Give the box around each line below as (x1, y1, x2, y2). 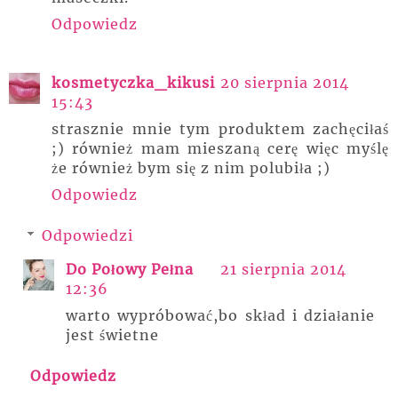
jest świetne (66, 326, 159, 344)
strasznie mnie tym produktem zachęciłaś (52, 120, 389, 138)
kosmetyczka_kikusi (52, 74, 215, 92)
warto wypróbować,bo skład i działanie (66, 306, 375, 324)
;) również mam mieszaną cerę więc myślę (52, 139, 389, 157)
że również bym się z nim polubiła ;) (52, 159, 330, 177)
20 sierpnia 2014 (220, 74, 349, 92)
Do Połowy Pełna (66, 260, 194, 278)
